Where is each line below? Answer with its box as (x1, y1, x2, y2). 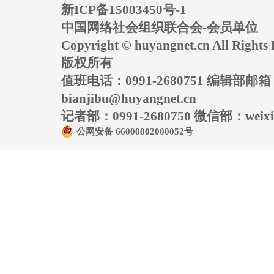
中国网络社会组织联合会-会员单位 (61, 20, 258, 35)
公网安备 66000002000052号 (76, 127, 193, 136)
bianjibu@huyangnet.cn (61, 91, 196, 106)
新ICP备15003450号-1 (61, 2, 187, 17)
